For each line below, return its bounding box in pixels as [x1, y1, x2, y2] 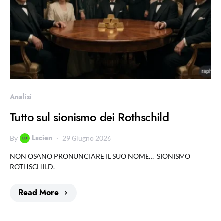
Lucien [32, 133, 52, 143]
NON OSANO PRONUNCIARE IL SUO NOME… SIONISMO [10, 152, 190, 160]
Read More [18, 187, 59, 198]
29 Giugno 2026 [62, 134, 111, 142]
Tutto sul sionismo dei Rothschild [10, 109, 169, 125]
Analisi [10, 92, 32, 102]
